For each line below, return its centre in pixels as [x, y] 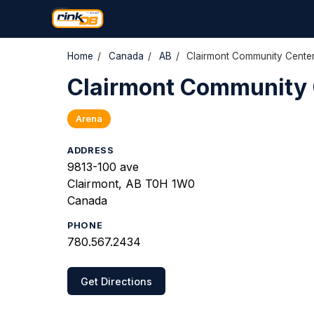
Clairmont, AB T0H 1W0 [131, 184]
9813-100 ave [103, 167]
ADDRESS [91, 150]
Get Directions [117, 281]
